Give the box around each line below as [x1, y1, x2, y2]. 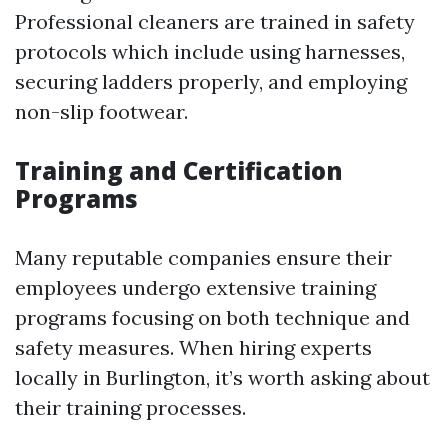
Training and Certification [15, 154, 343, 187]
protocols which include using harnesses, [15, 39, 405, 64]
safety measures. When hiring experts [15, 335, 372, 360]
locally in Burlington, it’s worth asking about [15, 365, 430, 390]
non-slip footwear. [15, 99, 188, 124]
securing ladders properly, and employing [15, 69, 407, 94]
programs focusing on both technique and [15, 305, 410, 330]
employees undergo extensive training [15, 275, 376, 300]
